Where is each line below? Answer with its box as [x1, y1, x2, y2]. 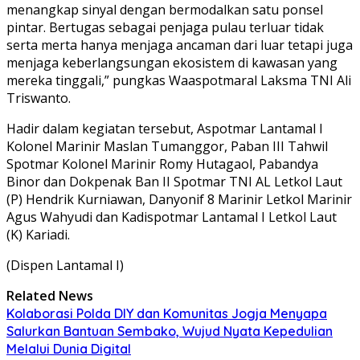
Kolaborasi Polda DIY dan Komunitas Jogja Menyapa [6, 305, 327, 321]
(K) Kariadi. [6, 225, 70, 243]
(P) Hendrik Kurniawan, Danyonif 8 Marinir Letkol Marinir [6, 190, 352, 208]
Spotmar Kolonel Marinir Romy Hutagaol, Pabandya [6, 154, 318, 173]
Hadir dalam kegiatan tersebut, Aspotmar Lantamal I [6, 119, 323, 137]
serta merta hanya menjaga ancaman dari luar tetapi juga [6, 35, 353, 54]
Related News [6, 286, 93, 305]
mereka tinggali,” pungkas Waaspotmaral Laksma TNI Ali [6, 71, 351, 89]
